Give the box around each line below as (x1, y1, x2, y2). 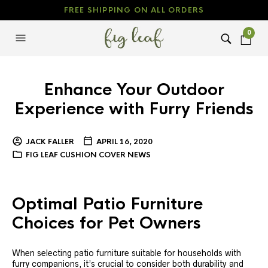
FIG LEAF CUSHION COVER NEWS (26, 150, 151, 160)
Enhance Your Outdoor (44, 80, 224, 100)
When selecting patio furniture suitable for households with (12, 248, 241, 258)
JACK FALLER (26, 137, 74, 147)
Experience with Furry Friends (14, 99, 254, 119)
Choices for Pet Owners (12, 213, 201, 233)
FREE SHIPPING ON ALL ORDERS (63, 5, 205, 15)
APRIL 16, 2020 (96, 137, 153, 147)
